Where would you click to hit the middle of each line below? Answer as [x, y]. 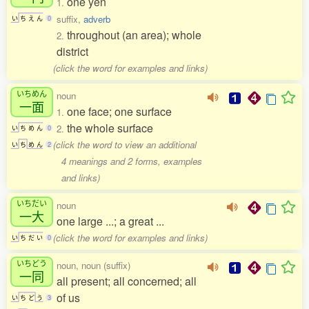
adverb [97, 19]
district [72, 52]
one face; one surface [119, 112]
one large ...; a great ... [110, 221]
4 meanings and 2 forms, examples [131, 161]
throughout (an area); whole [134, 35]
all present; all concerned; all [127, 281]
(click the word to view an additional [125, 145]
